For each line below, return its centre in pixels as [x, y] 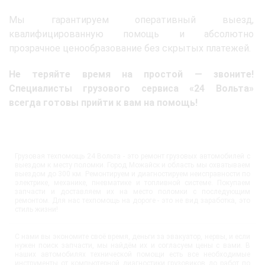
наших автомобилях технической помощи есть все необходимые [132, 255]
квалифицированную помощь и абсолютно [131, 34]
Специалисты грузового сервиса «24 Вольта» [131, 89]
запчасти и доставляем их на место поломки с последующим [132, 192]
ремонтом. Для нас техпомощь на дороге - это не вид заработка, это [132, 201]
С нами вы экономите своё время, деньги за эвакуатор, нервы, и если [132, 237]
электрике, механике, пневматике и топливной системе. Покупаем [132, 183]
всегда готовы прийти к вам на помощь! [103, 103]
